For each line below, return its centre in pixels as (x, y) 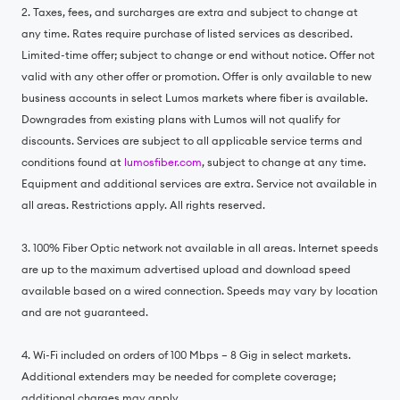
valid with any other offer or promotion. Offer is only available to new (196, 76)
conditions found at (73, 162)
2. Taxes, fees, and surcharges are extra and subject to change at (190, 12)
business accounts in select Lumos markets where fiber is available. (195, 98)
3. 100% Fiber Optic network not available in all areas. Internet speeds (200, 248)
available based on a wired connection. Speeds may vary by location (200, 291)
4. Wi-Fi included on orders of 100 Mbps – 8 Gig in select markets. (186, 355)
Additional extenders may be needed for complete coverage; (179, 376)
